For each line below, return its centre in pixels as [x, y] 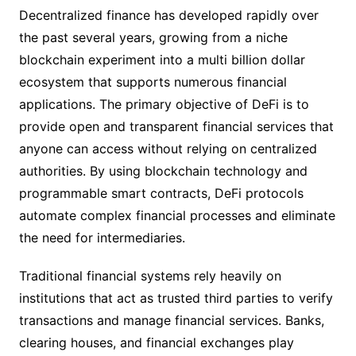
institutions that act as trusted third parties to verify [176, 298]
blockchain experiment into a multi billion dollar [162, 60]
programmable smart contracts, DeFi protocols [161, 193]
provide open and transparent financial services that [176, 126]
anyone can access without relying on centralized [168, 149]
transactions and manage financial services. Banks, [171, 320]
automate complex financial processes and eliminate [177, 215]
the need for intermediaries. [102, 238]
